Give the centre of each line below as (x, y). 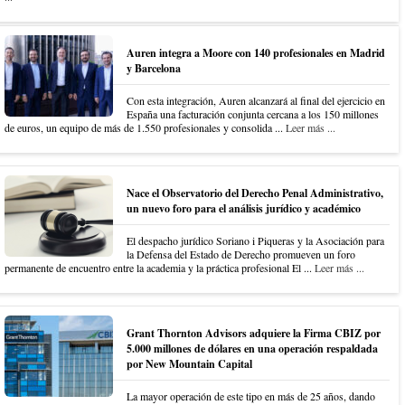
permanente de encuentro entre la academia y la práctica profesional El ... (160, 267)
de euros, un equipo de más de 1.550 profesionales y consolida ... (145, 127)
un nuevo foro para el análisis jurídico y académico (244, 208)
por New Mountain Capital (189, 363)
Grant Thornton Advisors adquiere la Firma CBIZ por (254, 333)
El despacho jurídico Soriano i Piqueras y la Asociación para (255, 240)
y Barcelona (154, 68)
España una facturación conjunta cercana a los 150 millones (253, 113)
